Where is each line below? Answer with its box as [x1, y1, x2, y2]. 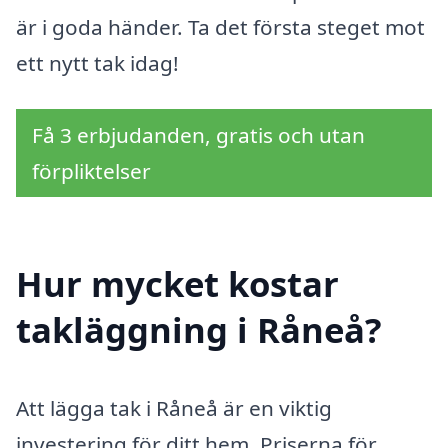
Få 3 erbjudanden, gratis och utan [32, 120, 365, 149]
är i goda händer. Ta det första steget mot [16, 12, 425, 41]
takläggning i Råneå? [16, 306, 382, 354]
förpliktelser [32, 156, 151, 185]
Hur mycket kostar [16, 260, 339, 308]
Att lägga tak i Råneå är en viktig [16, 394, 332, 423]
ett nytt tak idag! [16, 48, 179, 77]
